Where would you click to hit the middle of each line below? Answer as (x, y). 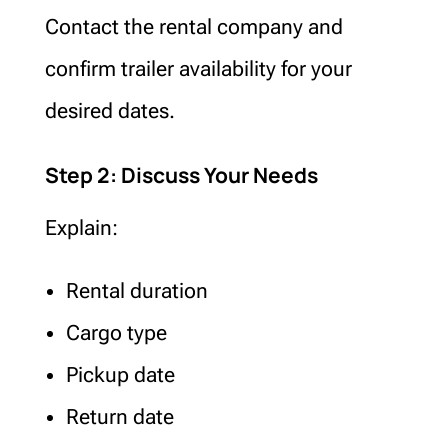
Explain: (81, 227)
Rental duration (136, 290)
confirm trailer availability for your (198, 68)
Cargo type (116, 332)
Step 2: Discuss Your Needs (181, 174)
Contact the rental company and (193, 26)
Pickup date (120, 374)
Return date (119, 416)
